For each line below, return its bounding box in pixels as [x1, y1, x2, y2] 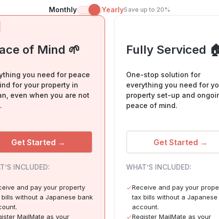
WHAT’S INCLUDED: [126, 163, 192, 172]
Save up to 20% [124, 6, 171, 14]
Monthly [48, 5, 77, 14]
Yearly [101, 5, 124, 14]
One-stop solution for [126, 70, 200, 79]
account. [132, 203, 159, 211]
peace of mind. [126, 101, 177, 110]
